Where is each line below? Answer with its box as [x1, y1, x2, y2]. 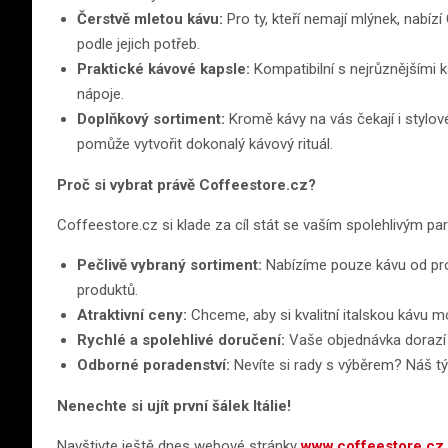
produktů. [77, 281, 138, 300]
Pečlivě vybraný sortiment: [77, 256, 262, 275]
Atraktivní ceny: [77, 306, 187, 325]
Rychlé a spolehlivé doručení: [77, 331, 285, 350]
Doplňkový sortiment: [77, 110, 225, 129]
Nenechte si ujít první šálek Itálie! [57, 397, 291, 416]
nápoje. [77, 85, 124, 104]
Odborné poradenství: [77, 356, 230, 375]
